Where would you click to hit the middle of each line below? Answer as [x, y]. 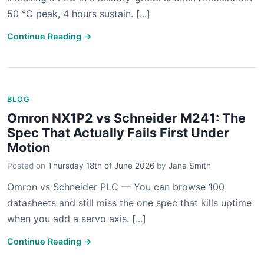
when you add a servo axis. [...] [77, 219]
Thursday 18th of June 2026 [101, 166]
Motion [29, 147]
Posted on [27, 166]
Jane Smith [190, 166]
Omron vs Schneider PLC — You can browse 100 [116, 187]
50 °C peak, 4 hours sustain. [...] [79, 14]
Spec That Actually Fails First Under [118, 133]
